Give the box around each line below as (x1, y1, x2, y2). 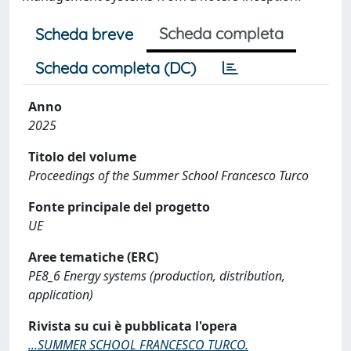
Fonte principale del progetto (28, 198, 210, 215)
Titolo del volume (28, 148, 136, 165)
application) (28, 286, 93, 303)
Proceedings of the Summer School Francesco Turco (28, 167, 309, 184)
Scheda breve (35, 24, 133, 44)
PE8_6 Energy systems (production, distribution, (28, 267, 285, 284)
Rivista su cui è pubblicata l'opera (28, 317, 237, 335)
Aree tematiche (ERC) (28, 248, 158, 266)
